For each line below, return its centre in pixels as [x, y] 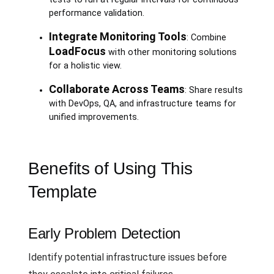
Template [63, 191]
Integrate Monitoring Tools [117, 36]
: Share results [213, 90]
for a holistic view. [85, 65]
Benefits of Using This [110, 168]
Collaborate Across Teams [117, 89]
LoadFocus [77, 51]
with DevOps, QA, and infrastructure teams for [142, 103]
